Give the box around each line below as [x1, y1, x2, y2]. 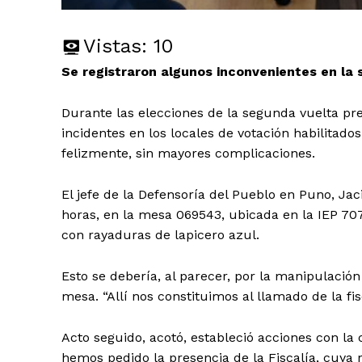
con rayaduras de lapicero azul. [61, 227, 259, 243]
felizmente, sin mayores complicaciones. [61, 145, 315, 162]
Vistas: [83, 35, 147, 58]
